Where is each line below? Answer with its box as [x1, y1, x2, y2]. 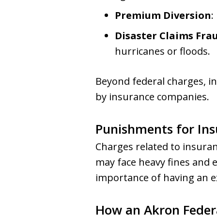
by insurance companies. [95, 90, 209, 103]
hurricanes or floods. [115, 45, 210, 58]
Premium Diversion [115, 9, 211, 22]
